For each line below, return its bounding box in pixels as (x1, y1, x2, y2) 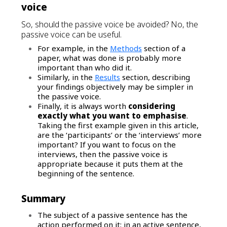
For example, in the (37, 43, 110, 53)
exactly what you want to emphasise (37, 110, 186, 121)
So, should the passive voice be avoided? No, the (21, 18, 198, 30)
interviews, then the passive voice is (37, 148, 168, 159)
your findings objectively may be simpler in (37, 81, 193, 92)
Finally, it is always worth (37, 100, 128, 111)
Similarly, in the (37, 71, 95, 82)
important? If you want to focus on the (37, 139, 176, 149)
